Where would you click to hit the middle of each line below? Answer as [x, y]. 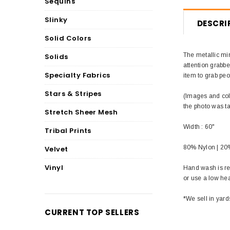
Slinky [56, 20]
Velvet [56, 149]
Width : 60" [199, 127]
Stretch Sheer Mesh [81, 112]
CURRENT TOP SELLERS [92, 212]
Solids [56, 57]
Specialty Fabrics [78, 75]
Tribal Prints [68, 131]
